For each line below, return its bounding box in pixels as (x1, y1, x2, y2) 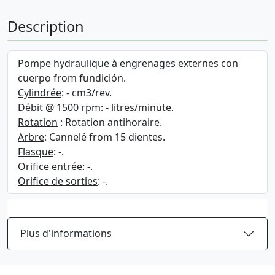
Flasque (18, 144, 53, 158)
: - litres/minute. (101, 100, 174, 114)
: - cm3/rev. (61, 85, 112, 99)
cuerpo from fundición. (18, 71, 126, 85)
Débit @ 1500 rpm (18, 100, 101, 114)
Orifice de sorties (18, 174, 98, 188)
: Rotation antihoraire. (58, 115, 162, 129)
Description (7, 16, 84, 36)
